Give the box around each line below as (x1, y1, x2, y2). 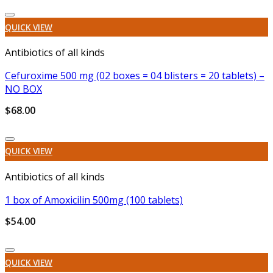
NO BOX (5, 82, 42, 96)
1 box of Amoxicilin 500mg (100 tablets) (5, 193, 183, 207)
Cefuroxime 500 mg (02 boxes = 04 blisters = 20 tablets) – (5, 69, 264, 83)
